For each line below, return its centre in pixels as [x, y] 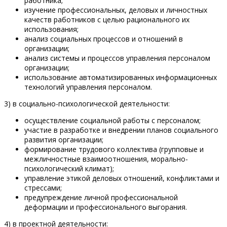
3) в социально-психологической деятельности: [87, 104]
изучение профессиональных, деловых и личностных [116, 10]
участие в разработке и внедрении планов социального [121, 130]
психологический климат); [69, 169]
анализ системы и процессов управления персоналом [117, 58]
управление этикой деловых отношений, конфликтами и [122, 178]
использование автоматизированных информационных [121, 78]
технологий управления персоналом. [88, 87]
